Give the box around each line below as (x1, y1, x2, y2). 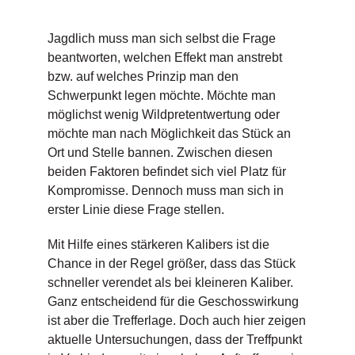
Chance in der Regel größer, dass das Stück (47, 257, 296, 271)
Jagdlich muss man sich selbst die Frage (47, 32, 276, 46)
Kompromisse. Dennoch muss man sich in (47, 184, 284, 198)
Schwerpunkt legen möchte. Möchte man (47, 89, 276, 103)
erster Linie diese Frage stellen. (47, 203, 224, 217)
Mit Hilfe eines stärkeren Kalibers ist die (47, 238, 269, 252)
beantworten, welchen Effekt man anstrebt (47, 51, 282, 65)
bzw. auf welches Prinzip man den (47, 70, 239, 84)
